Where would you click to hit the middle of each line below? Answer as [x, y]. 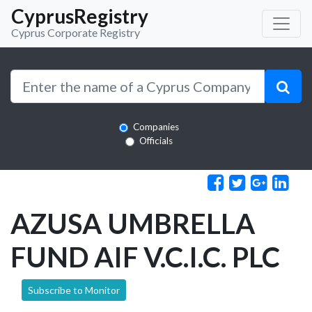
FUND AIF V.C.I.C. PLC [145, 257]
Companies [156, 127]
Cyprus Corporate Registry [76, 32]
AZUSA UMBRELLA [133, 223]
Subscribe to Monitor [74, 290]
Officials [156, 141]
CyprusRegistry [80, 16]
